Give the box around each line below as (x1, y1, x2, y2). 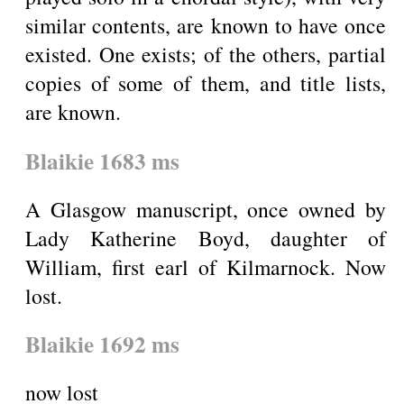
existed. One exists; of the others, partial (25, 40, 386, 69)
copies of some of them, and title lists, (25, 69, 386, 98)
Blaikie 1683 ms (25, 143, 179, 178)
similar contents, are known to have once (25, 11, 386, 41)
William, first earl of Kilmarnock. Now (25, 252, 386, 281)
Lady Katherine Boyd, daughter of (25, 223, 386, 252)
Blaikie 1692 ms (25, 326, 179, 361)
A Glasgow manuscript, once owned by (25, 194, 386, 224)
